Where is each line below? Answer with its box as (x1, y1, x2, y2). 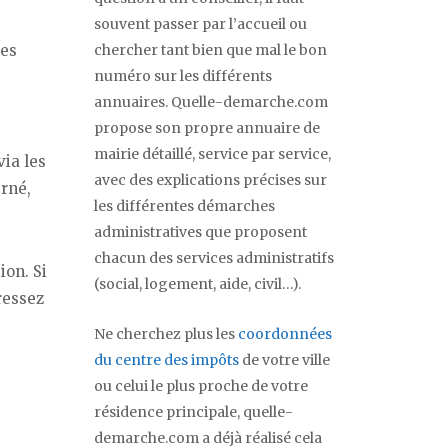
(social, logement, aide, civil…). (94, 275, 301, 294)
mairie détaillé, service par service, (94, 145, 331, 164)
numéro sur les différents (94, 67, 272, 86)
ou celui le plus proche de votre (94, 377, 308, 396)
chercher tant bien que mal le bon (94, 41, 327, 60)
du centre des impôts (94, 351, 239, 370)
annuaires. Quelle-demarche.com (94, 93, 328, 112)
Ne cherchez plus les (94, 325, 238, 344)
